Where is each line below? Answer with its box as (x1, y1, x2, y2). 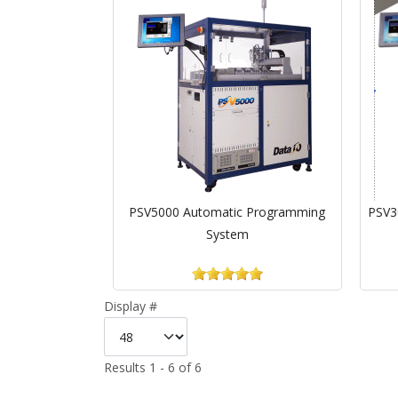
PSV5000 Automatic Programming (129, 203, 326, 220)
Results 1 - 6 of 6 (104, 359, 202, 376)
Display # (104, 298, 157, 314)
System (205, 226, 249, 243)
